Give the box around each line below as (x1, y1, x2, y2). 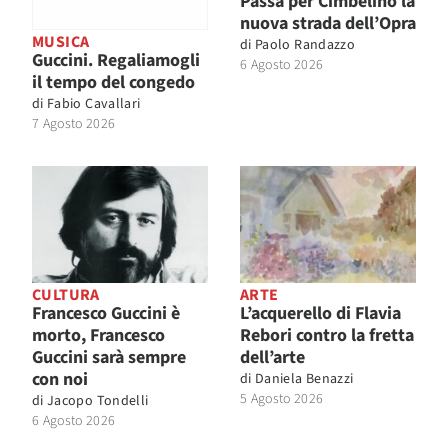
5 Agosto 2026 (240, 389, 324, 410)
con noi (32, 367, 88, 393)
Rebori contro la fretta (240, 323, 414, 349)
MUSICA (32, 31, 90, 54)
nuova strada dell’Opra (240, 11, 416, 37)
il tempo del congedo (32, 70, 195, 96)
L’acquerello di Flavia (240, 301, 401, 327)
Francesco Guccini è (32, 301, 180, 327)
